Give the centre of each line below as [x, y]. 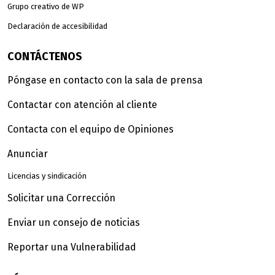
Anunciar [28, 153]
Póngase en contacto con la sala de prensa [105, 80]
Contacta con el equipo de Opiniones [91, 129]
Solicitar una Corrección [61, 198]
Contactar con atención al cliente [82, 104]
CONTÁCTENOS [45, 56]
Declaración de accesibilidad [57, 26]
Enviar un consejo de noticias [74, 222]
